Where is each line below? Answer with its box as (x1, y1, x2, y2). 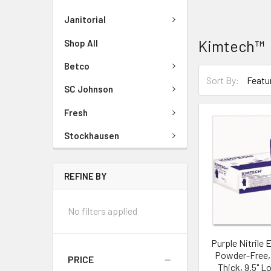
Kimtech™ (198, 37, 265, 55)
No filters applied (68, 204, 137, 217)
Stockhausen (64, 130, 119, 142)
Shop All (64, 37, 98, 48)
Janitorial (64, 14, 106, 25)
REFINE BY (64, 170, 106, 181)
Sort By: (206, 74, 240, 86)
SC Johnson (64, 83, 113, 95)
